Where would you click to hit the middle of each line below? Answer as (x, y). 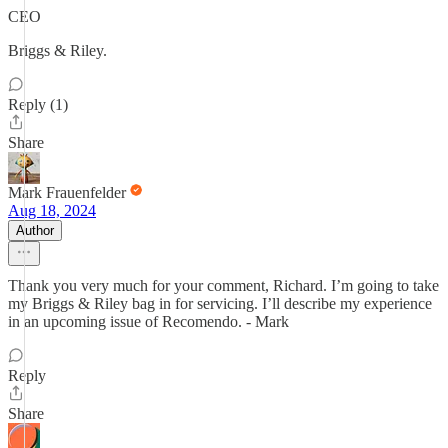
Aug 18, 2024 (52, 210)
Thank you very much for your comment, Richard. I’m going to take (223, 285)
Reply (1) (38, 104)
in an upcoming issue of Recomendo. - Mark (148, 321)
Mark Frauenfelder (67, 192)
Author (35, 230)
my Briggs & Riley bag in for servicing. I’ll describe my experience (220, 303)
